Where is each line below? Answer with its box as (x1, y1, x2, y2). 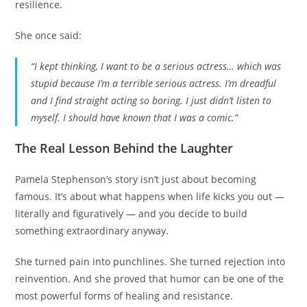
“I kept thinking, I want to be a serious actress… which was (31, 59, 282, 73)
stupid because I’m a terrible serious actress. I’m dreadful (31, 76, 277, 90)
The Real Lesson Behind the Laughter (15, 139, 234, 156)
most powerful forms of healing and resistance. (15, 288, 234, 302)
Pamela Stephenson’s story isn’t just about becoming (15, 172, 257, 186)
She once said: (15, 28, 82, 42)
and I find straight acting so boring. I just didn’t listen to (31, 93, 272, 107)
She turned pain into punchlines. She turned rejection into (15, 254, 286, 268)
